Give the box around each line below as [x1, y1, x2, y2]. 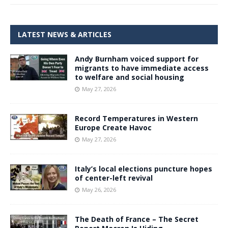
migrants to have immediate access [75, 63, 209, 73]
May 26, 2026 [82, 186, 116, 194]
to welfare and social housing [75, 72, 184, 82]
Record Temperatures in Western [75, 113, 198, 124]
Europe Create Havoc [75, 123, 152, 133]
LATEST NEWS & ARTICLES [18, 30, 111, 40]
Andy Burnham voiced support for [75, 54, 198, 64]
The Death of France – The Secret [75, 214, 198, 224]
